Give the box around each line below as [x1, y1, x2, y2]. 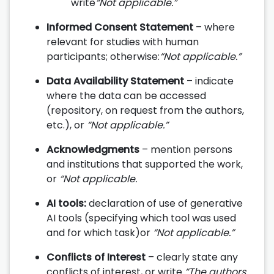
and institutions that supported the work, [46, 157, 243, 171]
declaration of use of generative [86, 196, 243, 210]
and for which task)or [46, 225, 153, 240]
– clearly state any [146, 250, 238, 264]
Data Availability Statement [46, 73, 184, 88]
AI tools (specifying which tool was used [46, 210, 236, 225]
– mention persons [139, 142, 232, 157]
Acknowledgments [46, 142, 139, 157]
